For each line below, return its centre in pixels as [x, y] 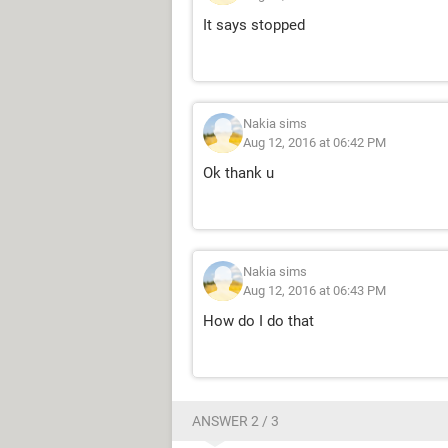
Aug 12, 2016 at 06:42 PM [314, 142]
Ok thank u [238, 173]
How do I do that [258, 321]
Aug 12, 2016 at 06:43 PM [314, 290]
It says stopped [254, 25]
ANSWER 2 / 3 [235, 421]
